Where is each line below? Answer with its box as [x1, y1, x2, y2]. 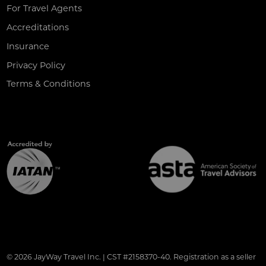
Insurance [6, 41, 49, 52]
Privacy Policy [6, 60, 65, 71]
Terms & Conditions [6, 78, 90, 89]
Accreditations [6, 22, 69, 33]
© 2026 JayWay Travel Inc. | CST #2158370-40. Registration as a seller [6, 252, 256, 261]
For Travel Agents [6, 2, 82, 14]
